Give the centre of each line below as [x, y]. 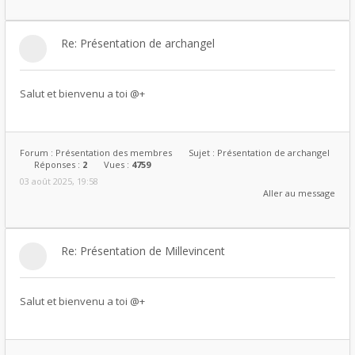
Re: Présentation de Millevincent [143, 251]
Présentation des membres [114, 153]
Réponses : [58, 164]
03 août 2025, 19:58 [59, 181]
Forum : [38, 153]
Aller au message [299, 193]
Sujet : [203, 153]
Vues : [118, 164]
